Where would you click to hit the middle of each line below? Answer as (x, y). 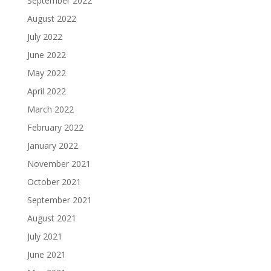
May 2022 (46, 73)
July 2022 (44, 37)
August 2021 (51, 218)
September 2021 (59, 200)
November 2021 (59, 164)
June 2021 (46, 254)
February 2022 (55, 127)
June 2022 (46, 55)
